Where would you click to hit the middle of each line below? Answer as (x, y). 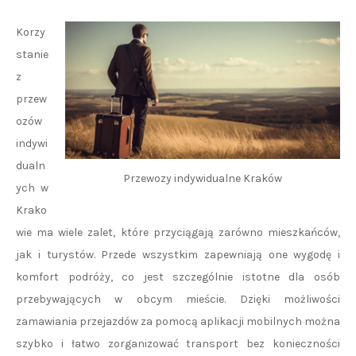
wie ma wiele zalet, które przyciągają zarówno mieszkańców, (178, 232)
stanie (32, 54)
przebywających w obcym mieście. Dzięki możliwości (178, 299)
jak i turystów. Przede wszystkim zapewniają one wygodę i (178, 255)
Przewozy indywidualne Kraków (203, 179)
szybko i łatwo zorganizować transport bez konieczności (178, 344)
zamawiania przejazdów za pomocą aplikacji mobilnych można (178, 321)
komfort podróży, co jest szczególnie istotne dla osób (178, 277)
